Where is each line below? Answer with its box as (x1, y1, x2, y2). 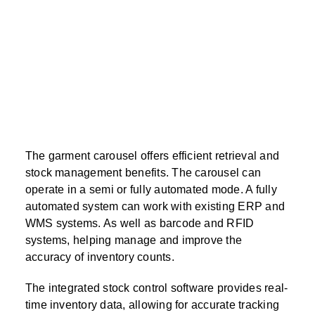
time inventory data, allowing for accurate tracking (25, 299, 280, 311)
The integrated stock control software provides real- (25, 282, 288, 295)
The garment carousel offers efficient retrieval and (25, 150, 280, 162)
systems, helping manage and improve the (25, 234, 243, 247)
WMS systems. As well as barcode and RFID (25, 217, 255, 230)
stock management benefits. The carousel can (25, 167, 262, 179)
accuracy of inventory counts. (25, 251, 174, 264)
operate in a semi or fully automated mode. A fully (25, 184, 277, 196)
